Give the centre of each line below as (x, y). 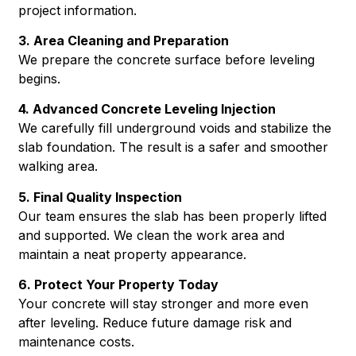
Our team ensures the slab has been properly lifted (173, 216)
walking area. (58, 166)
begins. (40, 79)
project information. (78, 10)
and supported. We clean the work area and (152, 235)
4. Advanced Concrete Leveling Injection (147, 109)
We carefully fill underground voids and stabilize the (175, 128)
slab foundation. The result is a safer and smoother (174, 147)
